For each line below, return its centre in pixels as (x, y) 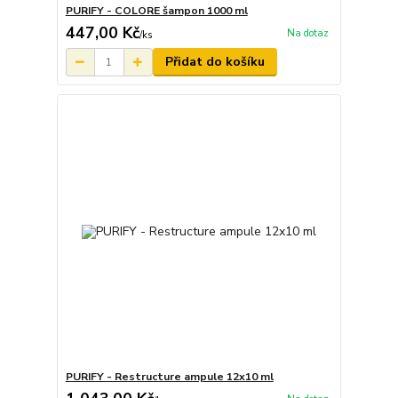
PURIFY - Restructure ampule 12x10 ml (169, 376)
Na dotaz (307, 34)
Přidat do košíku (215, 62)
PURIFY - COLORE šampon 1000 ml (156, 11)
